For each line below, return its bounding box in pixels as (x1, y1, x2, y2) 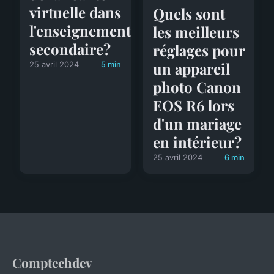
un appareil (153, 58, 230, 78)
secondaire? (29, 39, 111, 59)
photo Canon (153, 76, 241, 97)
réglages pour (153, 40, 245, 60)
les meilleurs (153, 21, 239, 42)
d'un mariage (153, 113, 242, 133)
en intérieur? (153, 131, 242, 152)
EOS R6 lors (153, 95, 234, 115)
